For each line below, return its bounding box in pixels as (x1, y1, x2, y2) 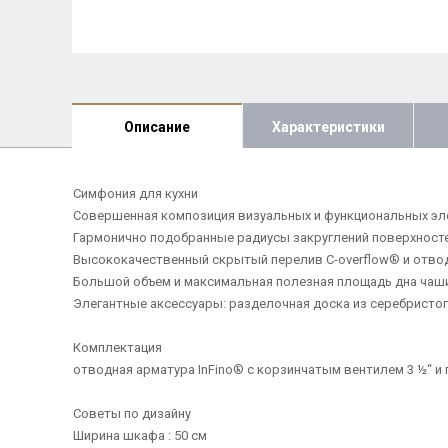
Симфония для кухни (72, 186, 198, 201)
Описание (123, 118, 190, 135)
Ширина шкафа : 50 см (72, 428, 210, 443)
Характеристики (271, 118, 385, 135)
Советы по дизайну (72, 406, 191, 421)
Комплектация (72, 340, 162, 355)
